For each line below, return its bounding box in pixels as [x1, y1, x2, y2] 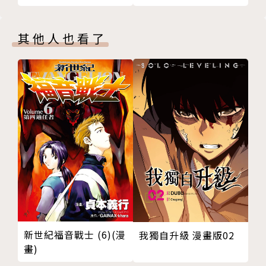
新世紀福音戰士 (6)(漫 [24, 227, 126, 242]
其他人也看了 [18, 29, 107, 47]
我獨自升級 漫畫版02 [192, 227, 235, 242]
